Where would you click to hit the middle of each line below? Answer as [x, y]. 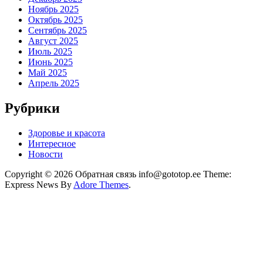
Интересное [52, 144]
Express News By [39, 185]
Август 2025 [53, 41]
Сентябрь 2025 [58, 31]
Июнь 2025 [50, 62]
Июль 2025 [50, 52]
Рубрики [32, 108]
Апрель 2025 [54, 83]
